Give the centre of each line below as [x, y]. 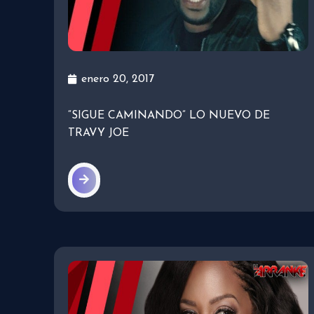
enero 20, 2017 [118, 80]
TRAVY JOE [98, 134]
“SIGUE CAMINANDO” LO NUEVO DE [169, 116]
